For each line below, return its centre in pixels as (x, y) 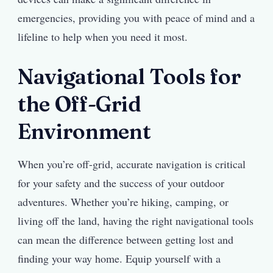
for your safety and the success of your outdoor (121, 183)
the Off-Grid (80, 104)
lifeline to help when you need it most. (103, 36)
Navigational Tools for (129, 76)
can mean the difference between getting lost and (126, 240)
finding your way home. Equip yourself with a (119, 259)
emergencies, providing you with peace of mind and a (136, 17)
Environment (84, 131)
